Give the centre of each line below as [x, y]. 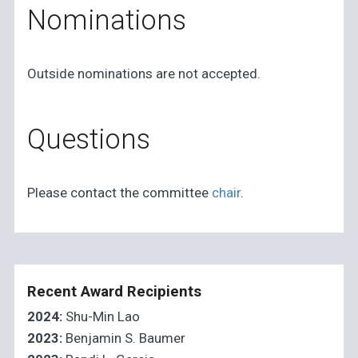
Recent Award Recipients [115, 292]
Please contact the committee [120, 193]
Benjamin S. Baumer [124, 338]
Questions [89, 140]
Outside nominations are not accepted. [144, 74]
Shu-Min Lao [101, 317]
